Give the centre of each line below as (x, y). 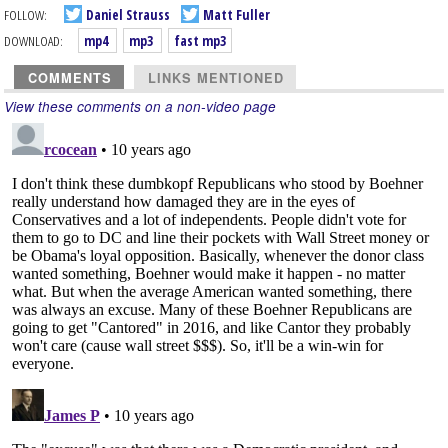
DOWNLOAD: (33, 40)
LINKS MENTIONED (216, 78)
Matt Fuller (235, 14)
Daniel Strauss (126, 14)
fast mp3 (200, 40)
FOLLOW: (25, 14)
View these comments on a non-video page (140, 106)
